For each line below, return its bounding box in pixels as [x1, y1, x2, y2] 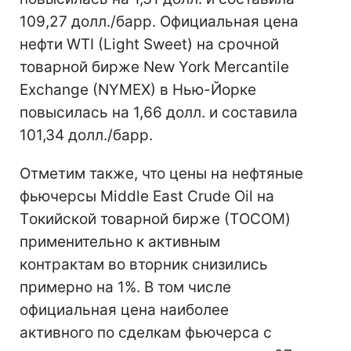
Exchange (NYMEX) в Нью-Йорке [20, 81, 256, 99]
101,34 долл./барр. [20, 126, 153, 144]
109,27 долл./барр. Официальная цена [20, 13, 299, 31]
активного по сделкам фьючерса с [20, 324, 272, 342]
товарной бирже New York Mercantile [20, 58, 289, 76]
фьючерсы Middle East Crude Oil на [20, 187, 274, 205]
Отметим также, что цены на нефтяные [20, 165, 303, 183]
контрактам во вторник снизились [20, 255, 268, 273]
